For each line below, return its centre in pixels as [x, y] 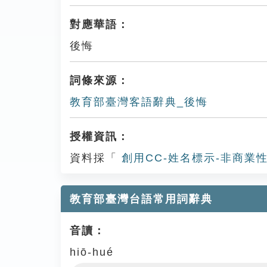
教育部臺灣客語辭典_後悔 [139, 102]
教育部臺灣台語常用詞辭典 [141, 199]
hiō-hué [92, 252]
